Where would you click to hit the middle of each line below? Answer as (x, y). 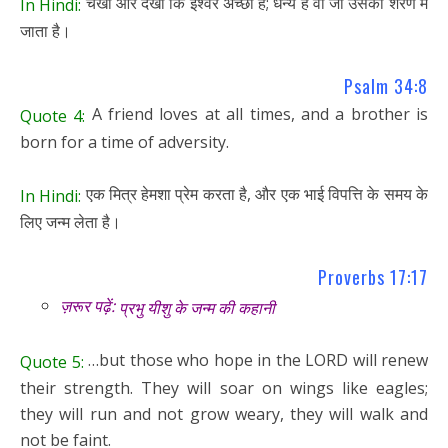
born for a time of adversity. (124, 142)
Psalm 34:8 (386, 86)
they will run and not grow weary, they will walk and (224, 413)
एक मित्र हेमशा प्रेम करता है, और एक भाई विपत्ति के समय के (255, 194)
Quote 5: (52, 361)
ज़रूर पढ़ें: (89, 306)
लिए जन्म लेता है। (70, 221)
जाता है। (45, 31)
